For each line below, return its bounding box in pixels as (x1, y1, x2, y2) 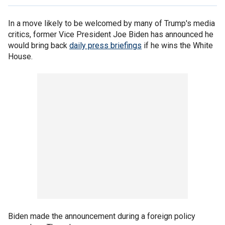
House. (8, 52, 33, 61)
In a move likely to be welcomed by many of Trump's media (8, 19, 215, 28)
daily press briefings (69, 41, 142, 50)
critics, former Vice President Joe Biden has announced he (8, 30, 213, 39)
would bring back (8, 41, 69, 50)
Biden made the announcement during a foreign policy (8, 211, 195, 221)
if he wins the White (142, 41, 213, 50)
